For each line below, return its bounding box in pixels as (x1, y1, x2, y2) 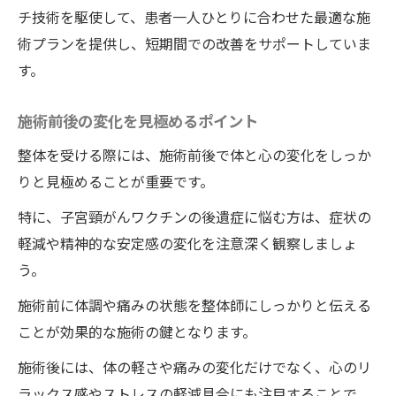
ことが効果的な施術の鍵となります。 (18, 321, 256, 342)
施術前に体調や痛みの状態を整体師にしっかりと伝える (18, 294, 371, 316)
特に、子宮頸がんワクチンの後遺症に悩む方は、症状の (18, 206, 371, 227)
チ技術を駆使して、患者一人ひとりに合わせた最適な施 (18, 6, 370, 27)
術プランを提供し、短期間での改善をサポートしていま (18, 33, 371, 54)
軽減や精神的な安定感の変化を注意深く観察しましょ (18, 232, 357, 254)
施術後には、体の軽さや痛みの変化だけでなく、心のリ (18, 356, 371, 377)
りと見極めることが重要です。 (18, 171, 214, 192)
